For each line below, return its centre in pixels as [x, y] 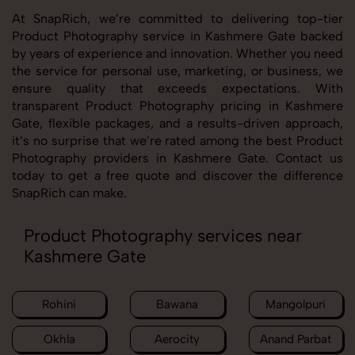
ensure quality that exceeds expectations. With [177, 89]
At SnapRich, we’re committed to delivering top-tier [177, 19]
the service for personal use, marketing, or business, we [177, 71]
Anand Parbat [296, 340]
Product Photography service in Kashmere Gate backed [177, 36]
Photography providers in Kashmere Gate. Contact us [177, 158]
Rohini [59, 305]
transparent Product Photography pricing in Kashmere [177, 106]
